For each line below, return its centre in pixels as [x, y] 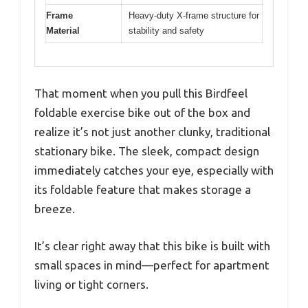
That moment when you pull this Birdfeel [141, 93]
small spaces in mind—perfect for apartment [152, 265]
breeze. [55, 209]
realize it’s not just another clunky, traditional [152, 132]
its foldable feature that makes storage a [143, 190]
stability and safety [166, 30]
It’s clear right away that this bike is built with [152, 245]
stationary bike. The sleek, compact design [147, 151]
